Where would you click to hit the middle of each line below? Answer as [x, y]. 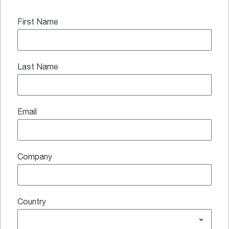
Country [32, 203]
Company [35, 158]
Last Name [38, 68]
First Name [38, 23]
